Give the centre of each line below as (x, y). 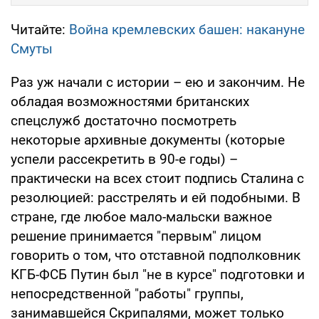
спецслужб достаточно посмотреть (124, 121)
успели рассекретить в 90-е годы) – (124, 159)
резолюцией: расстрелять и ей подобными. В (156, 198)
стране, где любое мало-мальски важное (141, 217)
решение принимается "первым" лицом (136, 236)
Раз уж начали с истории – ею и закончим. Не (158, 83)
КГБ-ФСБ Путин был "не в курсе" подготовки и (158, 275)
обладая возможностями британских (130, 102)
